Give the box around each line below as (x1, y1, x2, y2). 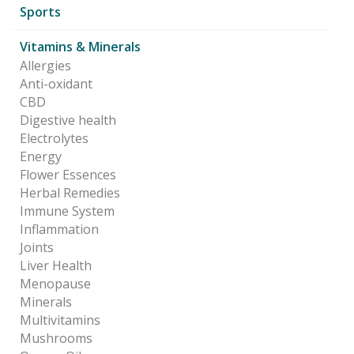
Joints (20, 238, 54, 256)
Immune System (20, 201, 115, 220)
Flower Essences (20, 165, 116, 183)
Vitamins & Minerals (20, 37, 141, 55)
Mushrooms (20, 329, 92, 347)
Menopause (20, 274, 91, 292)
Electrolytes (20, 129, 88, 147)
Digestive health (20, 111, 116, 129)
